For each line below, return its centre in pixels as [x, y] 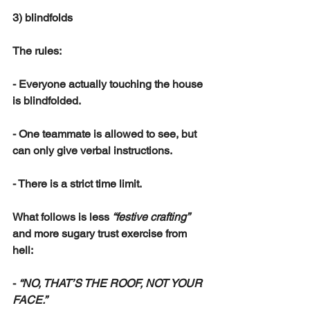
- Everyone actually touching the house [109, 84]
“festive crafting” [151, 217]
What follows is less [62, 217]
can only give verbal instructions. [92, 150]
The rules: [37, 51]
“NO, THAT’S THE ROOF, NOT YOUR [112, 283]
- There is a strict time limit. [77, 183]
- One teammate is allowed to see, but [106, 134]
